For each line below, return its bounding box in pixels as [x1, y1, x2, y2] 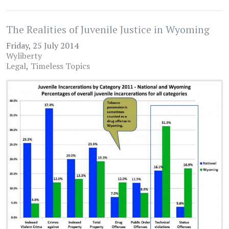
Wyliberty [6, 50, 42, 61]
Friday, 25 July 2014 [6, 39, 79, 51]
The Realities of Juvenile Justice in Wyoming [6, 22, 210, 36]
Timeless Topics [31, 60, 90, 72]
